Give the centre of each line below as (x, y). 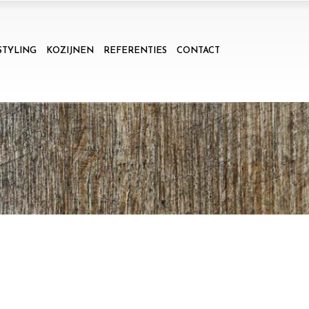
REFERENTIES (135, 51)
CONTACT (198, 51)
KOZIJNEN (70, 51)
